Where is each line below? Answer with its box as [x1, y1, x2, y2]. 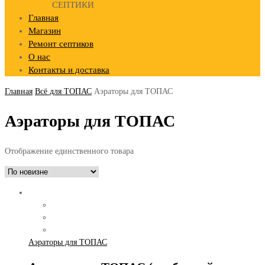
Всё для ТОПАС [35, 87, 92, 96]
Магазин [28, 26, 61, 35]
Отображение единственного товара [5, 146, 134, 156]
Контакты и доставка [28, 65, 109, 75]
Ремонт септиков [28, 39, 93, 49]
